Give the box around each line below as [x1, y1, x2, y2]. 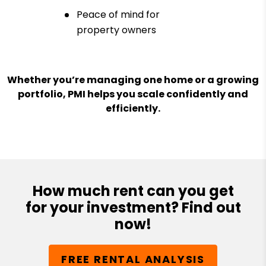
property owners [77, 23, 156, 37]
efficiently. [106, 101, 160, 115]
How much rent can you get [32, 180, 234, 201]
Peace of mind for [77, 8, 160, 22]
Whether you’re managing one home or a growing [7, 72, 259, 87]
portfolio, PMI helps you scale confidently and [18, 87, 248, 101]
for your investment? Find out [25, 197, 241, 217]
